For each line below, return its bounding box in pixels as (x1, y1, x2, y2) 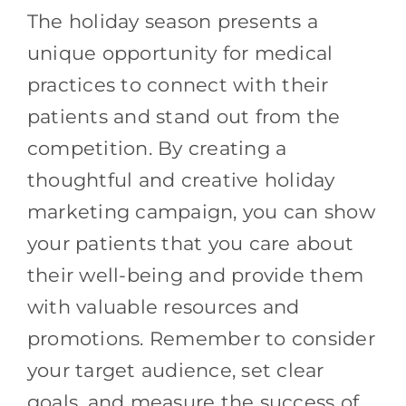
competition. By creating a (26, 136, 287, 159)
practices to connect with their (26, 72, 329, 96)
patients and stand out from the (26, 104, 341, 128)
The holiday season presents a (26, 9, 319, 33)
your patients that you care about (26, 231, 354, 255)
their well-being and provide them (26, 263, 364, 286)
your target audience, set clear (26, 358, 324, 382)
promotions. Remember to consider (26, 326, 375, 350)
